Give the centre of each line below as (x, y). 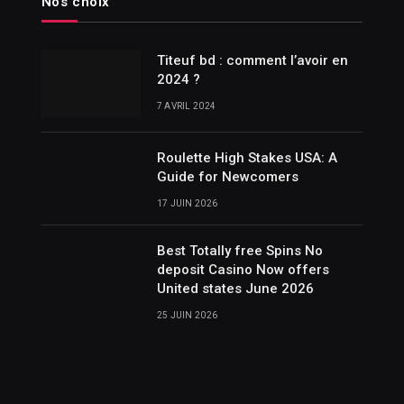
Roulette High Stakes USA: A (247, 158)
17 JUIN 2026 (187, 204)
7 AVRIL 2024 (186, 106)
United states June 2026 (235, 289)
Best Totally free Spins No (239, 251)
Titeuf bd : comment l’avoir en (252, 61)
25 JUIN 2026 (187, 316)
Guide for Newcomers (227, 177)
